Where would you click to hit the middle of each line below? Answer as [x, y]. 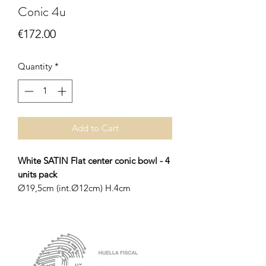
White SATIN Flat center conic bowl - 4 [94, 160]
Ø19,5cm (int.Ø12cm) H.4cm [74, 188]
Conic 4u [42, 12]
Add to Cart [95, 128]
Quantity [35, 66]
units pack [37, 174]
